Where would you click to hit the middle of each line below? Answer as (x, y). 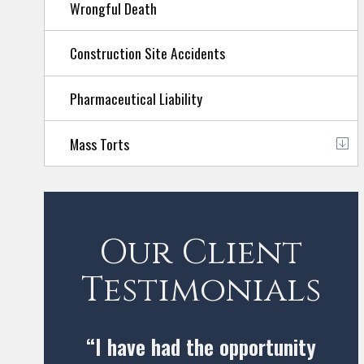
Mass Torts (99, 143)
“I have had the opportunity (201, 346)
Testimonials (201, 290)
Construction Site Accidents (147, 53)
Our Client (201, 253)
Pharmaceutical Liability (136, 98)
